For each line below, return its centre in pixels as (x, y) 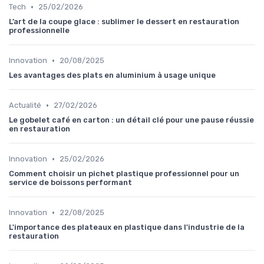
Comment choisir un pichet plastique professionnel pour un (124, 174)
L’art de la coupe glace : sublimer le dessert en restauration (124, 22)
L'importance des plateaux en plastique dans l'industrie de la (127, 227)
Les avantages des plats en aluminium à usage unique (112, 75)
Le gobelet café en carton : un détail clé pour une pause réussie (131, 120)
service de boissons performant (70, 183)
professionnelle (39, 31)
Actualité (25, 105)
